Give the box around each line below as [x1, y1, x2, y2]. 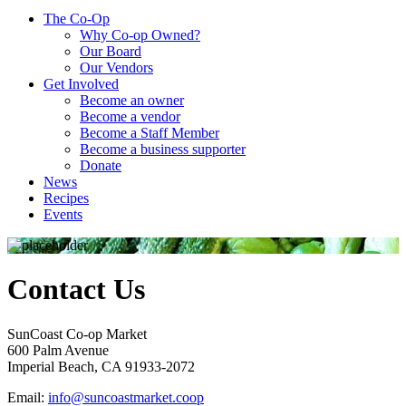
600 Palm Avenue [7, 342, 109, 358]
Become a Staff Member [80, 124, 219, 140]
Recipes [43, 189, 89, 206]
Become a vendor [80, 108, 180, 124]
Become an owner [80, 92, 184, 108]
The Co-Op [43, 10, 110, 26]
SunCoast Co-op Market [7, 325, 147, 342]
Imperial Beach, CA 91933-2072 [7, 358, 195, 374]
